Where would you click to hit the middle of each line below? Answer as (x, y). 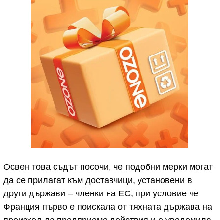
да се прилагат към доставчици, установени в (98, 180)
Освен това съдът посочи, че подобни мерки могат (108, 167)
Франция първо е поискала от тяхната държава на (108, 207)
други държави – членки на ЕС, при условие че (101, 193)
